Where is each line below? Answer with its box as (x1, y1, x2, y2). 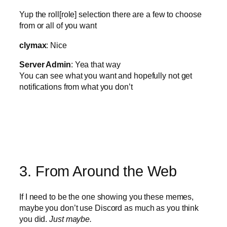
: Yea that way (70, 59, 121, 69)
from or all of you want (19, 21, 97, 30)
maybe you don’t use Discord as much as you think (19, 203, 199, 213)
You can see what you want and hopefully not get (19, 70, 193, 80)
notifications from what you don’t (19, 82, 133, 91)
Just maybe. (49, 214, 92, 224)
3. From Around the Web (19, 163, 177, 179)
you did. (19, 214, 50, 224)
